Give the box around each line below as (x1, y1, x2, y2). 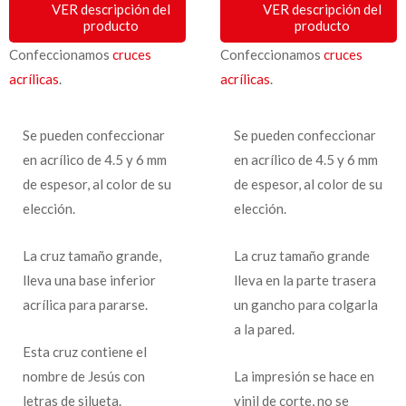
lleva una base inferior (23, 271, 156, 288)
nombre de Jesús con (23, 367, 145, 384)
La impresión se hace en (233, 367, 374, 384)
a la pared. (233, 320, 295, 337)
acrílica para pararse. (23, 295, 148, 313)
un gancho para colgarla (233, 295, 378, 313)
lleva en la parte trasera (233, 271, 376, 288)
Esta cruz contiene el (23, 343, 147, 360)
